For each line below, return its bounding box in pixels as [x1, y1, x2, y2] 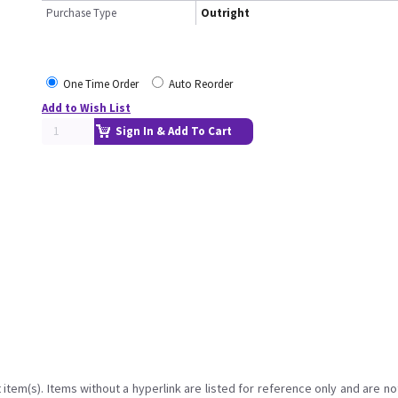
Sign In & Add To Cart [115, 123, 232, 139]
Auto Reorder [169, 76, 233, 92]
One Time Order [63, 76, 139, 92]
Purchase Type [46, 5, 116, 20]
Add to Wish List [42, 100, 131, 115]
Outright [201, 5, 250, 20]
